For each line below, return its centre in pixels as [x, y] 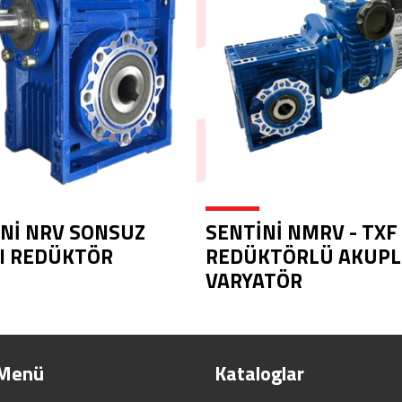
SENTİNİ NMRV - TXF [301, 232]
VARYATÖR [254, 280]
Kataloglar [259, 373]
